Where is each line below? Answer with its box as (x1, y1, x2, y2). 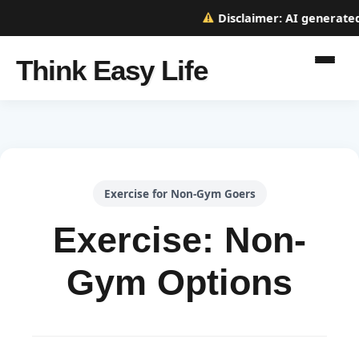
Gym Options (67, 262, 292, 302)
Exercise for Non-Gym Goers (103, 186, 256, 201)
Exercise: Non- (53, 220, 306, 260)
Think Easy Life (16, 54, 208, 86)
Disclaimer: (213, 10, 278, 26)
